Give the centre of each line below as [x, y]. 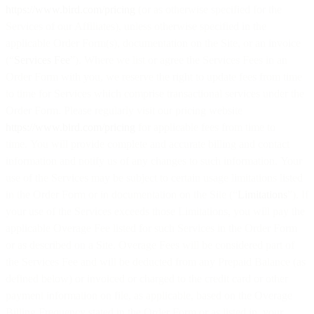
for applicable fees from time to [205, 127]
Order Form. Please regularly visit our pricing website [124, 110]
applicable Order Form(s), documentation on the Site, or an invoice [153, 43]
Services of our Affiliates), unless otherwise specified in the [136, 26]
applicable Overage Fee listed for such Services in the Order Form [151, 228]
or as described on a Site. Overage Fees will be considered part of [150, 245]
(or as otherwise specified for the [209, 9]
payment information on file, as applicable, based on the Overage [149, 295]
